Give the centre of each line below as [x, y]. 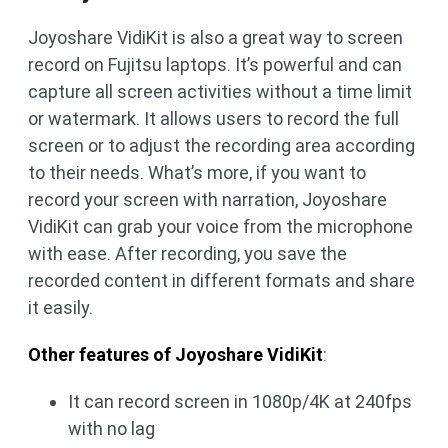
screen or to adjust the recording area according [221, 145]
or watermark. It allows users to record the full [213, 118]
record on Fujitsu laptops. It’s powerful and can [215, 64]
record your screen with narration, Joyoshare [207, 199]
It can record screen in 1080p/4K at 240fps [240, 401]
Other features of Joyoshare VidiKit [175, 354]
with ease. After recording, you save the [187, 253]
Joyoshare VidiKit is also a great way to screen [215, 37]
